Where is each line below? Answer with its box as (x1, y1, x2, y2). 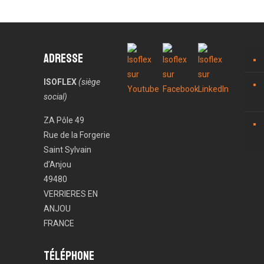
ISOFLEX (44, 77, 77, 87)
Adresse (44, 51, 83, 66)
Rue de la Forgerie (44, 130, 110, 140)
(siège (78, 77, 100, 87)
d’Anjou (44, 160, 71, 169)
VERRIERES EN (44, 189, 98, 199)
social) (44, 92, 67, 101)
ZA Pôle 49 (44, 115, 84, 125)
